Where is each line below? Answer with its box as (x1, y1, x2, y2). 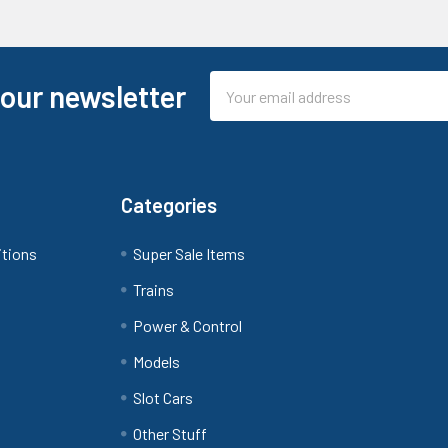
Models (133, 352, 181, 371)
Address (209, 97, 265, 116)
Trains (133, 280, 175, 299)
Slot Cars (133, 388, 194, 407)
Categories (121, 193, 218, 217)
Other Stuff (133, 424, 208, 443)
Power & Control (133, 316, 243, 335)
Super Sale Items (133, 244, 246, 263)
